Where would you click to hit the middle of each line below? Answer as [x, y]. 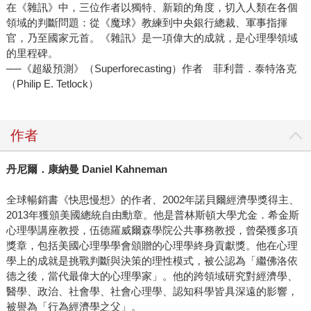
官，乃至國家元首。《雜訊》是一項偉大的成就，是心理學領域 [152, 38]
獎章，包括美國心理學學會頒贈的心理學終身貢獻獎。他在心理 [152, 246]
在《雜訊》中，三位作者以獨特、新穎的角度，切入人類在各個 [152, 8]
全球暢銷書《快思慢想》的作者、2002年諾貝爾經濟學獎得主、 [152, 200]
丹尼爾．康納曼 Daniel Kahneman [86, 169]
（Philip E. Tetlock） [52, 84]
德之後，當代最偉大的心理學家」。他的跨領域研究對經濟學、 [152, 276]
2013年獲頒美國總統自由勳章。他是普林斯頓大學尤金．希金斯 [152, 215]
